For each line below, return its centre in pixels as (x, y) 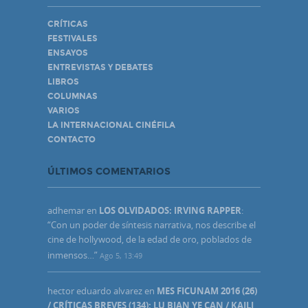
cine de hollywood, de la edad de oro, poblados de (150, 240)
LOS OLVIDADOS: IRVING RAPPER (170, 211)
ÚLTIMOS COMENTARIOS (109, 172)
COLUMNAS (73, 97)
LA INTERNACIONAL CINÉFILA (111, 125)
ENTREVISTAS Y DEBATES (100, 68)
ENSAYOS (68, 53)
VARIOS (64, 111)
